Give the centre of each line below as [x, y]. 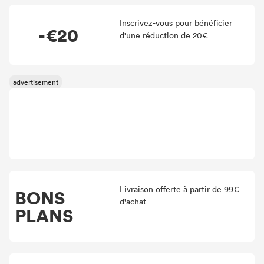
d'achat [133, 201]
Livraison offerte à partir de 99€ [179, 189]
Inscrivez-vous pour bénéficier [176, 23]
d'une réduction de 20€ [164, 35]
